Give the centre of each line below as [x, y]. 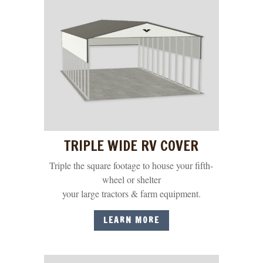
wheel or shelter [131, 179]
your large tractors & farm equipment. [131, 193]
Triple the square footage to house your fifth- [131, 165]
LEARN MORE [131, 220]
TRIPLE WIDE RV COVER [131, 145]
